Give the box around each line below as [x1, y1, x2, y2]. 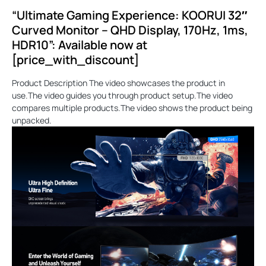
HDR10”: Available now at [12, 37, 147, 53]
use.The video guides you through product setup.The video [12, 90, 233, 102]
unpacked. [12, 115, 53, 126]
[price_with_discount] [12, 52, 139, 68]
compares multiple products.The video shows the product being [12, 102, 252, 114]
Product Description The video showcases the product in [12, 77, 225, 89]
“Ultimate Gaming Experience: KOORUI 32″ [12, 7, 248, 24]
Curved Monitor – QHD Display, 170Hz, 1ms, [12, 22, 248, 39]
